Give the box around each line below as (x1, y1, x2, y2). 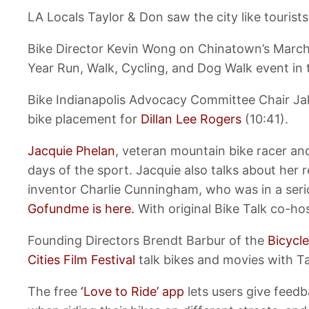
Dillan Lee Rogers (141, 112, 241, 127)
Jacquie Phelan (28, 143, 115, 159)
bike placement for (28, 112, 141, 127)
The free (28, 284, 81, 299)
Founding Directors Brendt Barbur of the (28, 233, 268, 248)
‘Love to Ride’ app (81, 284, 184, 299)
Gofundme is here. (28, 201, 134, 217)
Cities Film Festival (28, 252, 135, 268)
